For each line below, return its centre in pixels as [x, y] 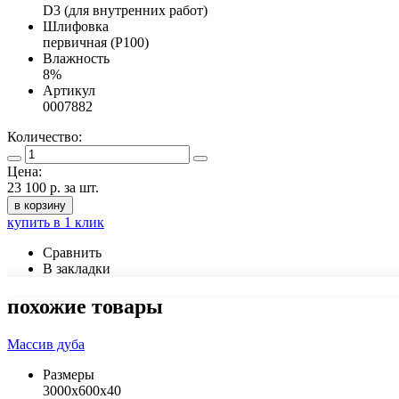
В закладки [77, 268]
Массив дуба [46, 344]
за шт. [80, 187]
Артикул [69, 90]
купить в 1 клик [56, 222]
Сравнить [72, 252]
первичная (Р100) [96, 42]
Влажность [76, 58]
